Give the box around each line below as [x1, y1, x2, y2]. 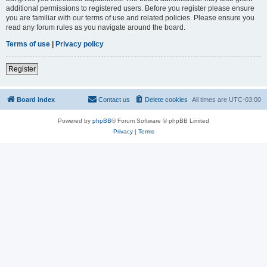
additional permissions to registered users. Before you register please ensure [6, 4, 254, 13]
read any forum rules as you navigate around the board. [6, 23, 185, 32]
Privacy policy [55, 39, 104, 48]
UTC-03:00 [229, 95, 261, 103]
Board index [17, 95, 55, 103]
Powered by [58, 117, 92, 124]
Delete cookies [145, 95, 188, 103]
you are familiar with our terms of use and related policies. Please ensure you [6, 13, 254, 22]
